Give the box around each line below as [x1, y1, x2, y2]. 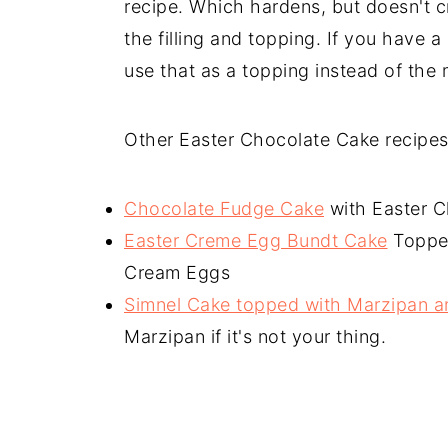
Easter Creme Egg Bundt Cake [124, 229, 388, 251]
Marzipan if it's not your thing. [124, 325, 386, 347]
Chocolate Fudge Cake [124, 197, 324, 219]
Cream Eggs [124, 261, 230, 283]
